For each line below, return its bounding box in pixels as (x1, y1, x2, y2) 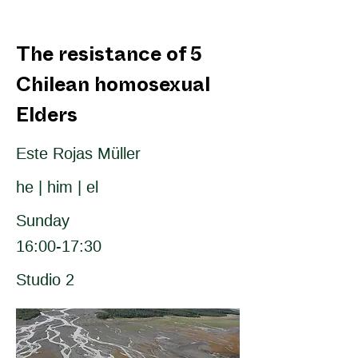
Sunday (16, 212, 70, 229)
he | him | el (16, 178, 98, 196)
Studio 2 (16, 271, 74, 288)
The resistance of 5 (16, 53, 202, 62)
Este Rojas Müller (16, 145, 141, 162)
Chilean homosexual (16, 83, 210, 93)
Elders (16, 113, 78, 123)
